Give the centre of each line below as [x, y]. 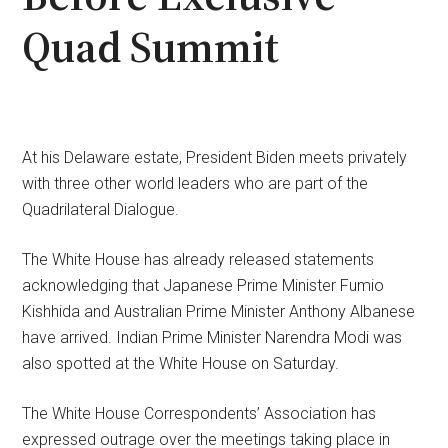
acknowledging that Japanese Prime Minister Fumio [203, 285]
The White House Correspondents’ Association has [199, 413]
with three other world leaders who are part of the [195, 183]
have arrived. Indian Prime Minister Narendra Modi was [212, 337]
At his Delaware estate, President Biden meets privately [215, 157]
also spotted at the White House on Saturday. [181, 363]
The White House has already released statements [198, 259]
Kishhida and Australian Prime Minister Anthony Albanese [219, 311]
